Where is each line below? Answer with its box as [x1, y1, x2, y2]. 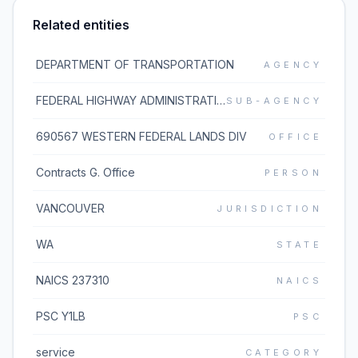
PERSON [264, 167, 322, 178]
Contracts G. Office [36, 165, 135, 179]
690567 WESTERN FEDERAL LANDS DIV [36, 129, 247, 143]
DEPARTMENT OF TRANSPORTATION [36, 58, 234, 71]
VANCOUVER [36, 201, 105, 215]
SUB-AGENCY [226, 95, 322, 106]
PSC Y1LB [36, 309, 86, 323]
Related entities [33, 17, 129, 33]
